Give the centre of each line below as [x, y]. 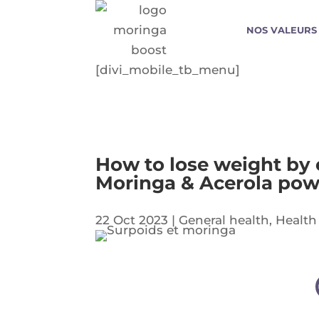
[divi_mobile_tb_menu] [168, 70]
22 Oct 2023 [132, 220]
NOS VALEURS [281, 30]
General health [224, 220]
